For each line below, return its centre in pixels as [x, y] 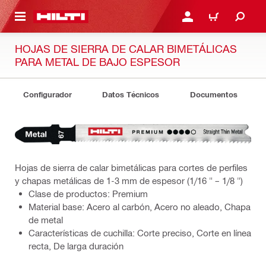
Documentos [214, 94]
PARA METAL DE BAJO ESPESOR [97, 61]
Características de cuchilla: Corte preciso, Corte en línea [140, 233]
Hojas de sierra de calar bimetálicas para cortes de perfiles [131, 168]
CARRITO [216, 20]
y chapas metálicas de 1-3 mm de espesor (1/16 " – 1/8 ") [129, 181]
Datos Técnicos [131, 94]
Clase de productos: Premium [88, 194]
